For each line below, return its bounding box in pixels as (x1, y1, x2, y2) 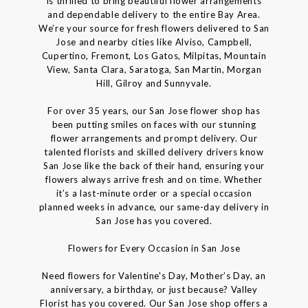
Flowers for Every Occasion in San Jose (67, 243, 241, 254)
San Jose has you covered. (96, 215, 212, 227)
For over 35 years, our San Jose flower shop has (47, 105, 261, 117)
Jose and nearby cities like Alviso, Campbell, (56, 36, 252, 48)
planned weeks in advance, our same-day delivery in (38, 201, 269, 213)
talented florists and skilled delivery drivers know (44, 146, 264, 158)
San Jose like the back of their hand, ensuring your (43, 160, 265, 172)
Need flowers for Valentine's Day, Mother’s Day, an (42, 270, 266, 282)
